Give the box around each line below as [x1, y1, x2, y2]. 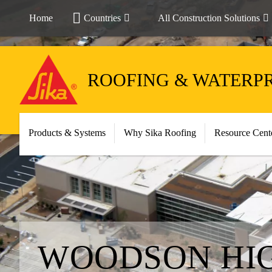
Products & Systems [29, 127, 106, 138]
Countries [84, 13, 121, 23]
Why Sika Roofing [124, 127, 196, 138]
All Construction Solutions [158, 13, 260, 23]
